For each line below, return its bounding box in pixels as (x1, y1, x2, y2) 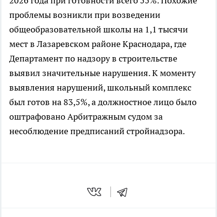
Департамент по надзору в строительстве (9, 53, 177, 64)
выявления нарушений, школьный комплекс (9, 82, 191, 93)
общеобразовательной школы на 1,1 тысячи (9, 24, 188, 35)
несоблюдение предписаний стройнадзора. (9, 125, 185, 137)
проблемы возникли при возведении (9, 9, 160, 21)
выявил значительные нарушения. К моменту (9, 67, 196, 79)
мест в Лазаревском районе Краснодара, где (9, 38, 186, 50)
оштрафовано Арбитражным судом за (9, 111, 163, 123)
